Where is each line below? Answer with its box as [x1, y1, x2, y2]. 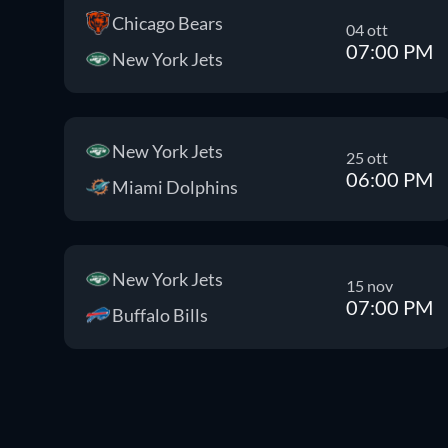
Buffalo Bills [112, 304, 208, 326]
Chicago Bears [112, 12, 223, 34]
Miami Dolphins [112, 176, 238, 198]
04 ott [346, 19, 389, 39]
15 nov [346, 275, 394, 295]
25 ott [346, 147, 389, 167]
